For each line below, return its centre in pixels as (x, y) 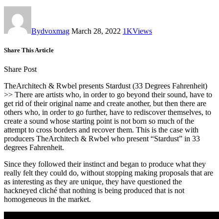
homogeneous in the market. (47, 199)
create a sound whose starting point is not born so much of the (99, 121)
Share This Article (29, 50)
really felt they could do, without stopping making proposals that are (109, 173)
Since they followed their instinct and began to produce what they (105, 164)
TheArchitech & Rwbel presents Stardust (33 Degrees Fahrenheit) (106, 86)
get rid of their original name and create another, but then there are (105, 104)
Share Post (20, 69)
